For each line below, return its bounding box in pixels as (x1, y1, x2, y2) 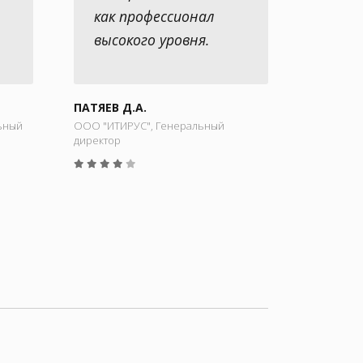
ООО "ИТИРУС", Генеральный (74, 118, 224, 134)
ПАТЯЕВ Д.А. (74, 100, 147, 116)
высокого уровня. (94, 30, 209, 50)
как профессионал (94, 6, 214, 27)
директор (74, 133, 121, 148)
